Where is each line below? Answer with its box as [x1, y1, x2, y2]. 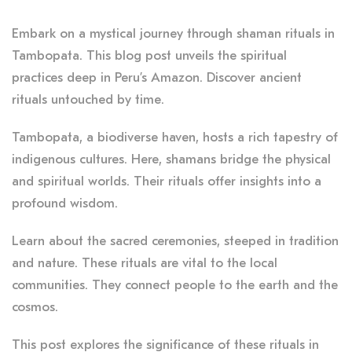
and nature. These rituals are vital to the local [12, 255, 277, 270]
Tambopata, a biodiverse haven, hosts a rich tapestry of [12, 129, 338, 145]
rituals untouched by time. [12, 91, 164, 107]
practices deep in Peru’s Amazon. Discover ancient [12, 69, 302, 85]
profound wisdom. [12, 195, 118, 211]
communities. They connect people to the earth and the [12, 277, 338, 292]
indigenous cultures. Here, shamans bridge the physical [12, 151, 331, 167]
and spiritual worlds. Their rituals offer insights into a [12, 173, 321, 189]
